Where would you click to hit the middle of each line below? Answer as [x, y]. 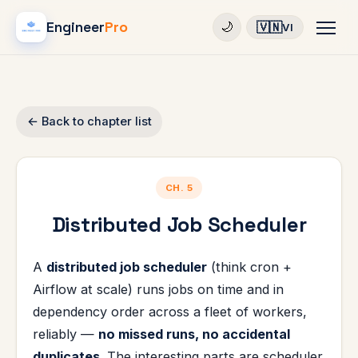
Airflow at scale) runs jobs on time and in [158, 290]
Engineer [76, 27]
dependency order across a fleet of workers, [170, 312]
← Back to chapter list [89, 121]
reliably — [66, 334]
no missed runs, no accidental [194, 334]
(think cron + [249, 267]
